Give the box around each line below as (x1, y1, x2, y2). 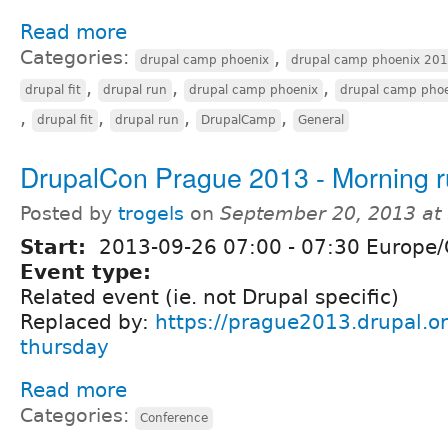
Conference (140, 410, 208, 425)
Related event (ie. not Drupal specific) (20, 284, 399, 309)
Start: (20, 234, 93, 259)
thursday (20, 334, 109, 359)
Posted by (20, 202, 118, 224)
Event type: (20, 259, 158, 284)
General (298, 112, 344, 127)
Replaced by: (20, 309, 155, 334)
